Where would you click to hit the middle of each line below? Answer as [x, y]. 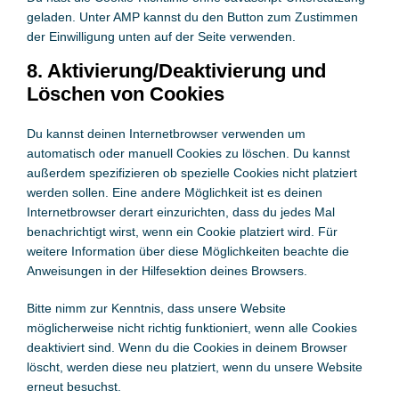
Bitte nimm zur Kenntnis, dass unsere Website [156, 308]
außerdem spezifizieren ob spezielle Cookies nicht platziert [191, 173]
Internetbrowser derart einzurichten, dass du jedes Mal [180, 212]
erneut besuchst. [73, 387]
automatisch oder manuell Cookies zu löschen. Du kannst [188, 153]
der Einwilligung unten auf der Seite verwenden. [161, 37]
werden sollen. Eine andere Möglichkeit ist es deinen [174, 192]
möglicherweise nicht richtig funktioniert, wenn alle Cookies [191, 328]
